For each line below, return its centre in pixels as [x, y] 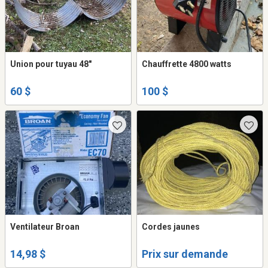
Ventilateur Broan [45, 226]
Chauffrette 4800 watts [187, 64]
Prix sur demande [185, 254]
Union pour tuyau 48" [51, 64]
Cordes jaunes [171, 226]
